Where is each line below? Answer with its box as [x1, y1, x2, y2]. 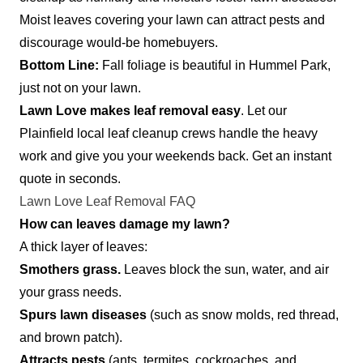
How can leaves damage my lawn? [19, 216, 230, 231]
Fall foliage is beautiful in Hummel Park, [102, 58, 331, 72]
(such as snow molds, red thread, [147, 307, 339, 322]
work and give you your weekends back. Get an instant [19, 148, 331, 163]
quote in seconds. [19, 171, 121, 186]
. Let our [241, 103, 287, 117]
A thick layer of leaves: [19, 239, 147, 254]
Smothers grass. [19, 262, 121, 276]
